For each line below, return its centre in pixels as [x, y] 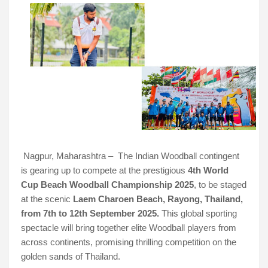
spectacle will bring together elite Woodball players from [129, 228]
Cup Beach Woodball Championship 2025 [107, 185]
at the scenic [47, 200]
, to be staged [220, 185]
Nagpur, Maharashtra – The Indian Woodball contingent [131, 156]
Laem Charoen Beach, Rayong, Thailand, [158, 200]
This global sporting [198, 214]
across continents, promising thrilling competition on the [129, 243]
